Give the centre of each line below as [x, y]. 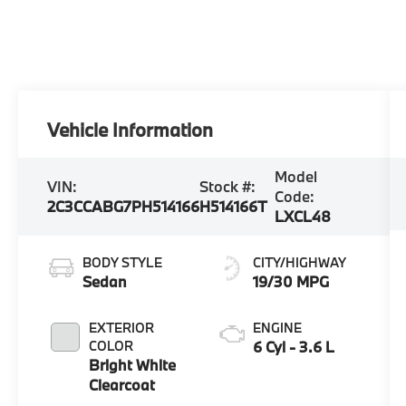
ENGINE [277, 327]
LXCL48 [302, 216]
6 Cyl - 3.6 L [293, 346]
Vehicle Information [130, 129]
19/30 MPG [290, 281]
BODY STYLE [123, 262]
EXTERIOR [122, 327]
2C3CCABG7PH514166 [124, 206]
